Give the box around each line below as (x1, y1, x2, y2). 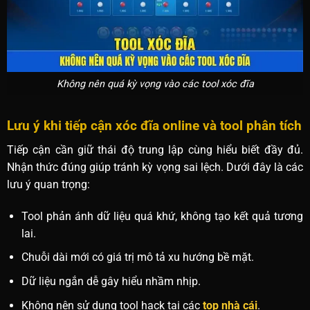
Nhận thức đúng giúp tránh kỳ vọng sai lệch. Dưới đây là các (6, 160, 304, 174)
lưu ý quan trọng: (6, 177, 90, 191)
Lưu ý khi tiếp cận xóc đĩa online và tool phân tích (6, 118, 302, 134)
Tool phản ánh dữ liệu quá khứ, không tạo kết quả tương (21, 209, 304, 223)
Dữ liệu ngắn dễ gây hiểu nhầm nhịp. (21, 274, 201, 288)
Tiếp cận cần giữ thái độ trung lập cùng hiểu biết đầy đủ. (6, 143, 304, 156)
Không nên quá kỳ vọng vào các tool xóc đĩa (56, 77, 254, 90)
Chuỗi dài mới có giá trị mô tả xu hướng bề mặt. (21, 250, 254, 264)
